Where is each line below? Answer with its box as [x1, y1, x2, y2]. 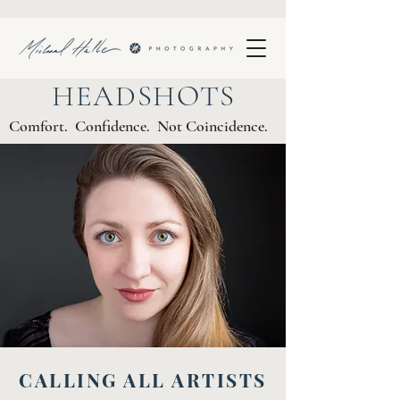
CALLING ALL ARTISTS [19, 367, 267, 392]
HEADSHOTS [52, 79, 236, 113]
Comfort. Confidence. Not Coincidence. [9, 116, 271, 136]
